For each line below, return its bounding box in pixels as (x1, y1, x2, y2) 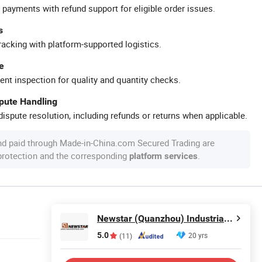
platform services (129, 151, 198, 161)
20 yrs (188, 230, 208, 240)
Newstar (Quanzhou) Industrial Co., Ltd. (224, 213, 233, 224)
